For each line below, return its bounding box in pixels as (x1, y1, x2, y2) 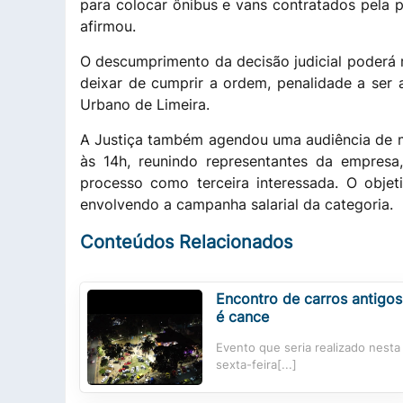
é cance (216, 307, 269, 326)
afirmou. (80, 16, 136, 35)
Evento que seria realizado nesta (216, 340, 400, 354)
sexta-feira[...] (216, 357, 297, 372)
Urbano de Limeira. (80, 94, 210, 113)
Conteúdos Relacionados (80, 230, 292, 253)
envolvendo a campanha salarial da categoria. (80, 194, 393, 213)
